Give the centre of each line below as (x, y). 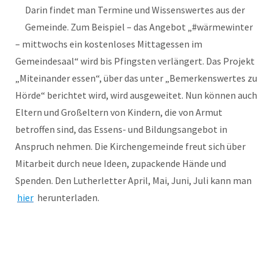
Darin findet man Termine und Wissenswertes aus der (135, 10)
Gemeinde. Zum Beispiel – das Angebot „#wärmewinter (139, 27)
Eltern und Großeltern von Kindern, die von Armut (119, 112)
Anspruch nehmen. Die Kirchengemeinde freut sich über (130, 146)
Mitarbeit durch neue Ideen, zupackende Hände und (121, 163)
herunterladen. (67, 197)
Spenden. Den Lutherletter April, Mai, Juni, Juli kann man (133, 180)
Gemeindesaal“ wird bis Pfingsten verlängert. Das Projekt (135, 61)
